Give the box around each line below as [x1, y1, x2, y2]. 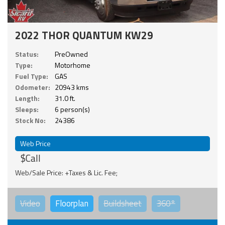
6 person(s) [55, 103, 90, 115]
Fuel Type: [15, 70, 48, 81]
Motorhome [55, 59, 90, 70]
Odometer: [15, 81, 50, 92]
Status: [15, 48, 39, 59]
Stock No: [15, 115, 46, 126]
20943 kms [55, 81, 89, 92]
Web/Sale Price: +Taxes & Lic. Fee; [15, 167, 118, 178]
